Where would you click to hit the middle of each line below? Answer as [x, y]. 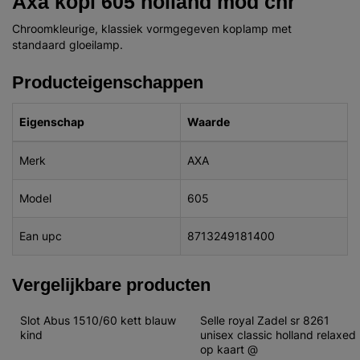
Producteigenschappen [108, 82]
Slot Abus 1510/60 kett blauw [100, 320]
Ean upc [41, 236]
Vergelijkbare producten [111, 284]
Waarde [209, 122]
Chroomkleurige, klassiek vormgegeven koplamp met [152, 29]
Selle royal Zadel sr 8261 [266, 320]
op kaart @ [229, 349]
